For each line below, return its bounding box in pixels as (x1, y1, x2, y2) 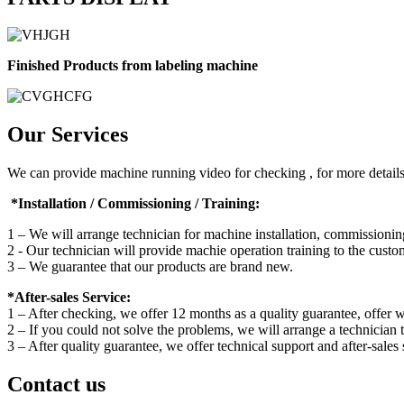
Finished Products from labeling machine (7, 58, 258, 74)
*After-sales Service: (7, 289, 131, 306)
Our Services (7, 123, 128, 147)
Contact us (7, 372, 106, 397)
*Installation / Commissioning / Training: (7, 196, 260, 212)
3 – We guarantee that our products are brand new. (7, 259, 293, 275)
